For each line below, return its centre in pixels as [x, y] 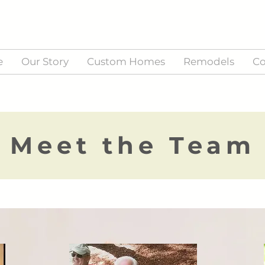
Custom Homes [126, 62]
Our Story [45, 62]
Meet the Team [132, 145]
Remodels [209, 62]
